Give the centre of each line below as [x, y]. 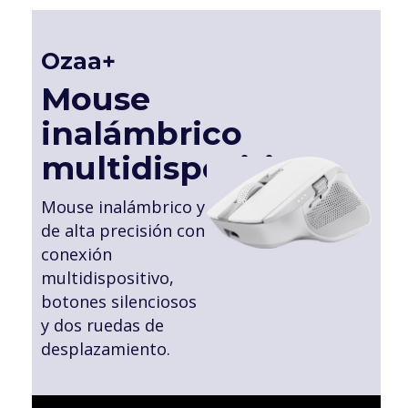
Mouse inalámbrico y [122, 207]
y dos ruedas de [102, 326]
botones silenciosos [118, 302]
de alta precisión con [122, 231]
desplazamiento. [105, 349]
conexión [76, 255]
